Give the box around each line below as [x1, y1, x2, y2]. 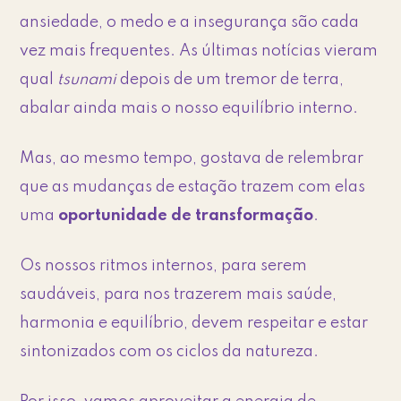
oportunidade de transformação [58, 208, 314, 225]
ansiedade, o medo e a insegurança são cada [20, 14, 360, 31]
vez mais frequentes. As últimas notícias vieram [20, 43, 379, 60]
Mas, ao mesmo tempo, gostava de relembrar [20, 150, 364, 167]
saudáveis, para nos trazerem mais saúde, [20, 286, 337, 303]
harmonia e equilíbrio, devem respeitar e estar [20, 315, 369, 332]
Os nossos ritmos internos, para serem [20, 258, 308, 275]
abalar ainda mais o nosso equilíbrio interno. [20, 100, 359, 117]
